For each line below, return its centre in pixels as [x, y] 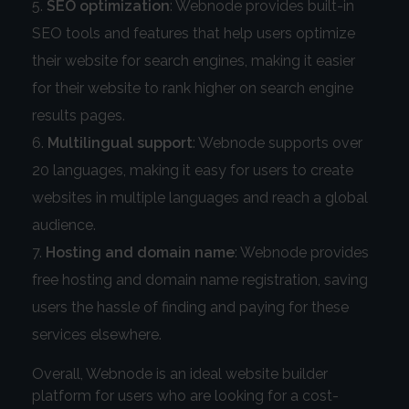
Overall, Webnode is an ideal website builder [180, 374]
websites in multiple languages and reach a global [200, 198]
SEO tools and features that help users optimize [194, 34]
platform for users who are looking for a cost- [185, 396]
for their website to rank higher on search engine [193, 89]
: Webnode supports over [278, 143]
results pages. [79, 116]
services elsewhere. [97, 335]
